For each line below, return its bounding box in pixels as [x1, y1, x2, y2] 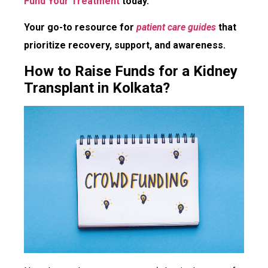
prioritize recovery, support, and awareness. [24, 39, 226, 51]
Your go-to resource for [24, 22, 134, 33]
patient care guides [134, 22, 218, 33]
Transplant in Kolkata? [24, 80, 170, 97]
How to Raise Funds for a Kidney [24, 63, 237, 80]
